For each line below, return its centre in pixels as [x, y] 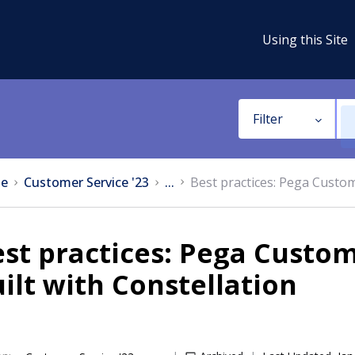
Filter [267, 119]
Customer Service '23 [86, 182]
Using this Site [305, 39]
